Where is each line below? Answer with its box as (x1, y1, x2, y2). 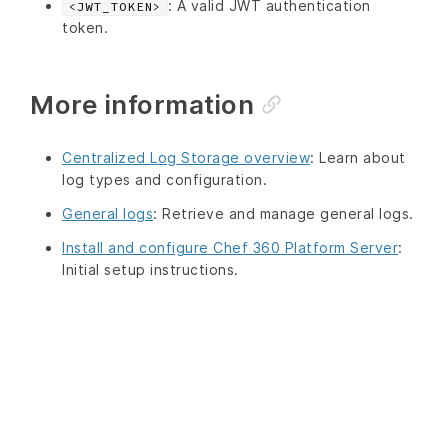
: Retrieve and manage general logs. (153, 204, 414, 222)
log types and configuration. (62, 170, 267, 188)
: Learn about (310, 148, 406, 166)
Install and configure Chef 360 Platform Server (62, 238, 398, 256)
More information (30, 88, 254, 120)
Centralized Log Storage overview (62, 148, 310, 166)
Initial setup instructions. (62, 260, 239, 278)
